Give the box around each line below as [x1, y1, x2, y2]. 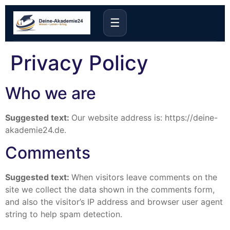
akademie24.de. [5, 125, 66, 135]
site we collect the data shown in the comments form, [5, 184, 215, 195]
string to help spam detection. [5, 209, 122, 220]
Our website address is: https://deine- [71, 112, 218, 123]
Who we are [5, 83, 96, 103]
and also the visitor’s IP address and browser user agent [5, 197, 223, 207]
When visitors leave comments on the [71, 172, 217, 183]
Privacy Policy [10, 50, 148, 75]
